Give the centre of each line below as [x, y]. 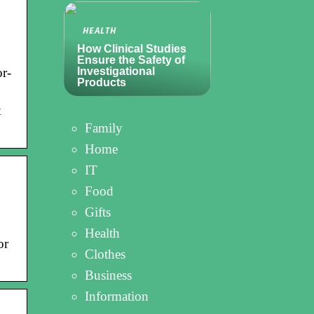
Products [102, 82]
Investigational [116, 71]
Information [117, 296]
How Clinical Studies [132, 49]
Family [104, 128]
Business [108, 275]
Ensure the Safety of [131, 60]
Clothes [105, 254]
